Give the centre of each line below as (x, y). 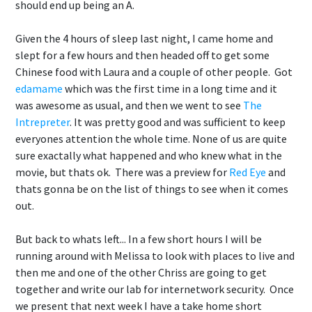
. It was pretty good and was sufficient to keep (178, 122)
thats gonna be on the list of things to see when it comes (152, 189)
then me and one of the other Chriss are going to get (141, 272)
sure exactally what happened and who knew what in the (149, 155)
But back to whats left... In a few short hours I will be (139, 239)
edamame (39, 88)
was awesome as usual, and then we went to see (129, 105)
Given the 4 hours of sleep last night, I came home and (144, 38)
